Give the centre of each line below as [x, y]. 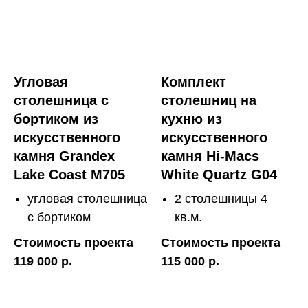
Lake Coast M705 [69, 174]
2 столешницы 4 [221, 198]
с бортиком [59, 217]
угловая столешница [87, 198]
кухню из [191, 119]
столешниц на [209, 100]
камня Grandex [64, 156]
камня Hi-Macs [210, 156]
